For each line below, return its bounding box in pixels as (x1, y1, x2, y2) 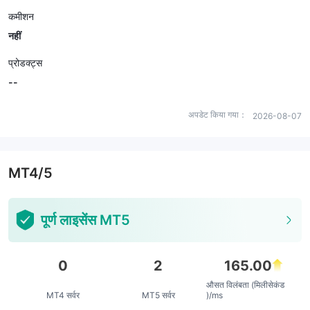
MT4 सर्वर (46, 290, 80, 300)
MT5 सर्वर (141, 290, 175, 300)
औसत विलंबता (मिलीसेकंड (206, 280, 284, 290)
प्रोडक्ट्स (8, 57, 42, 69)
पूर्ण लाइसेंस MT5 (41, 212, 131, 228)
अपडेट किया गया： (188, 109, 247, 120)
